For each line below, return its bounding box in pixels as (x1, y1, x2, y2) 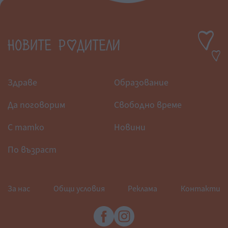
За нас (8, 183, 30, 194)
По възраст (8, 143, 56, 156)
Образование (114, 76, 168, 89)
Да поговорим (8, 98, 65, 111)
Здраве (8, 76, 37, 89)
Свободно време (114, 98, 182, 111)
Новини (114, 121, 146, 134)
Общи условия (53, 183, 105, 194)
